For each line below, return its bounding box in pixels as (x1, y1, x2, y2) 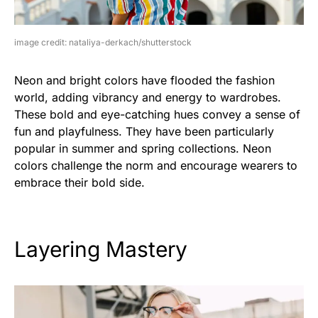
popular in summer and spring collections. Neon (14, 141, 271, 155)
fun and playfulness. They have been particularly (14, 124, 274, 138)
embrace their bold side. (14, 175, 145, 190)
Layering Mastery (14, 236, 187, 262)
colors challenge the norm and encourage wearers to (14, 158, 297, 172)
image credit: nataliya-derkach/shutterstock (14, 36, 192, 48)
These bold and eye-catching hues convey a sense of (14, 106, 300, 121)
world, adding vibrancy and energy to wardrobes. (14, 89, 281, 104)
